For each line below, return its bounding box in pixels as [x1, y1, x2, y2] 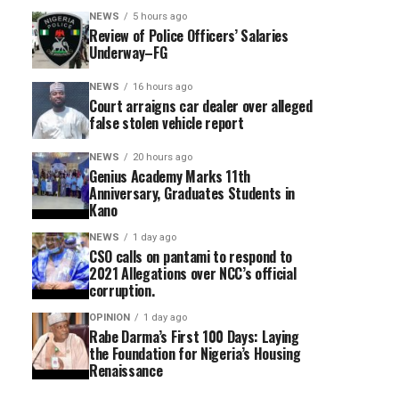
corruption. [89, 280, 155, 301]
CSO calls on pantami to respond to [89, 246, 293, 267]
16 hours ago [133, 81, 192, 93]
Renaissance [89, 360, 163, 381]
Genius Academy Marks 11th [89, 166, 250, 187]
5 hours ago [133, 11, 187, 22]
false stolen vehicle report [89, 112, 244, 134]
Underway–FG [89, 42, 167, 63]
